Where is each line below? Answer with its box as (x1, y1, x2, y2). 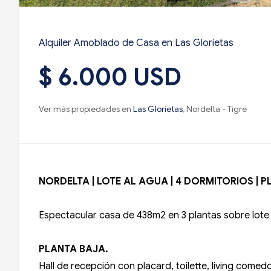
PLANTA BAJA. (39, 243, 108, 256)
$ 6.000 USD (39, 62, 181, 93)
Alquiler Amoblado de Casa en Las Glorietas (39, 37, 233, 50)
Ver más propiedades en (39, 103, 133, 115)
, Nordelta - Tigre (183, 103, 247, 115)
